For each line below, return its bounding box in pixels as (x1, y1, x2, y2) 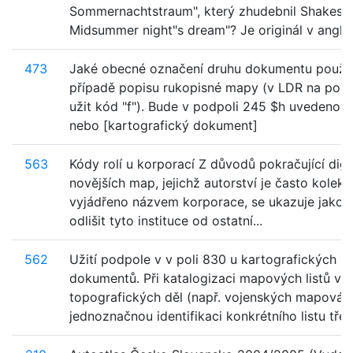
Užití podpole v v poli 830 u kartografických (69, 251, 336, 267)
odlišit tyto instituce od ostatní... (69, 213, 262, 229)
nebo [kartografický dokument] (69, 117, 258, 133)
